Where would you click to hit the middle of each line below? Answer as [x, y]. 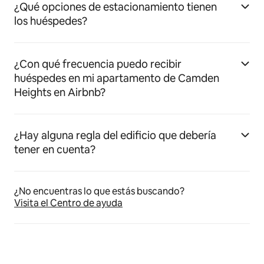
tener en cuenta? [55, 150]
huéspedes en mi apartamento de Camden [117, 78]
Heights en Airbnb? [60, 93]
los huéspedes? [51, 21]
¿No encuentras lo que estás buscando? [99, 192]
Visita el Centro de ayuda [68, 203]
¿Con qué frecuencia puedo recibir [98, 64]
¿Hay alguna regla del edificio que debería [115, 136]
